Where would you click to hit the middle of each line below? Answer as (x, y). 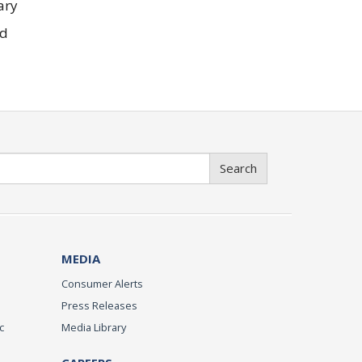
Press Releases (99, 306)
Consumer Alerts (102, 284)
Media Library (94, 328)
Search (238, 168)
